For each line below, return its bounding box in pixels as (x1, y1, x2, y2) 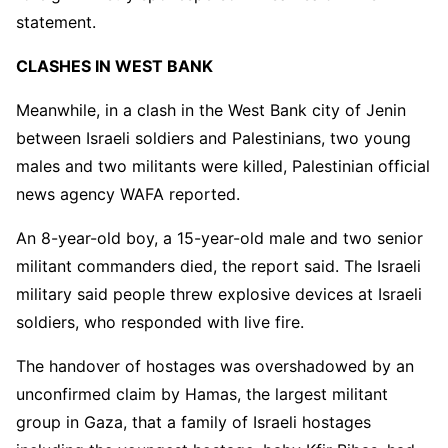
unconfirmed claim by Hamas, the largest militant (16, 383, 388, 404)
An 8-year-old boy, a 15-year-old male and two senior (16, 227, 423, 248)
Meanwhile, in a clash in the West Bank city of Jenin (16, 99, 406, 120)
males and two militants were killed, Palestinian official (16, 155, 430, 176)
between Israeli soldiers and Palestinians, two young (16, 127, 411, 148)
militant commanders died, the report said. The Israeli (16, 255, 421, 276)
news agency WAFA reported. (16, 183, 240, 204)
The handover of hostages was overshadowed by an (16, 355, 414, 376)
